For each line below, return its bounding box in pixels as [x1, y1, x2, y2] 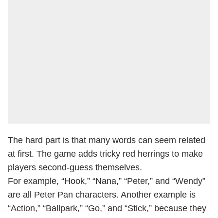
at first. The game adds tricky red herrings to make [8, 149, 203, 159]
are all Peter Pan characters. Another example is [8, 190, 196, 200]
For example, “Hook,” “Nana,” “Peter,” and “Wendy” [8, 176, 205, 186]
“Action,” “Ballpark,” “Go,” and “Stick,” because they [8, 203, 206, 213]
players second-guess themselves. [8, 163, 142, 172]
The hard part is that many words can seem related [8, 135, 205, 145]
